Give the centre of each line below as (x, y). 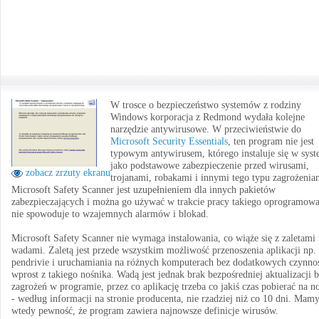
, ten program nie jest (271, 141)
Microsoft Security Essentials (169, 141)
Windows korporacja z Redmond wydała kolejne (208, 117)
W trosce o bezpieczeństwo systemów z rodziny (206, 105)
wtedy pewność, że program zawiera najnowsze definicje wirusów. (145, 311)
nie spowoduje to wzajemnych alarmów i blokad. (110, 214)
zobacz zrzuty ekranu (67, 173)
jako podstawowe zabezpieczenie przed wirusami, (210, 166)
